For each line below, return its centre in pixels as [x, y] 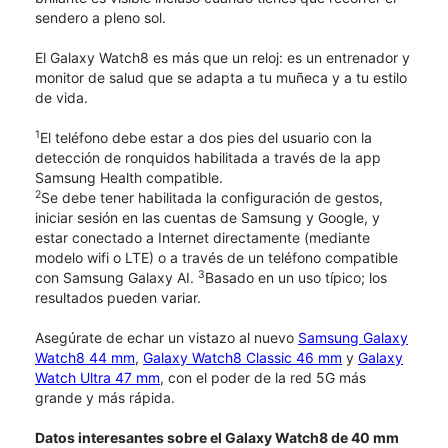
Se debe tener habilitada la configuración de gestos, [212, 197]
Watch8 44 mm [85, 357]
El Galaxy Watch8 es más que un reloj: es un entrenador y [222, 57]
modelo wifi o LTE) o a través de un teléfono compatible [216, 257]
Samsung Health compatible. [129, 177]
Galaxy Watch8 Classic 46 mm [242, 357]
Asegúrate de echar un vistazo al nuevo [166, 337]
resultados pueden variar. [118, 297]
